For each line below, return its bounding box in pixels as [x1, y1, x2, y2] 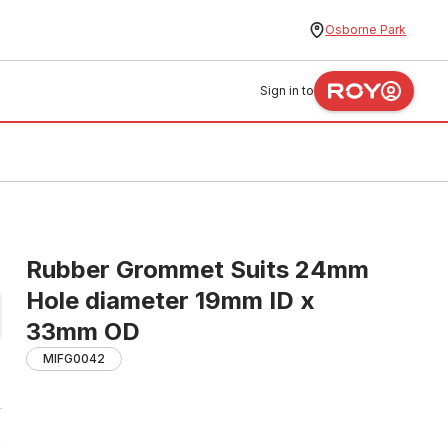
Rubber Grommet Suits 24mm [26, 255, 369, 284]
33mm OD [26, 317, 140, 346]
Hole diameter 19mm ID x [26, 286, 315, 315]
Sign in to [260, 83, 315, 98]
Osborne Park [325, 22, 407, 37]
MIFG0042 [43, 351, 105, 366]
